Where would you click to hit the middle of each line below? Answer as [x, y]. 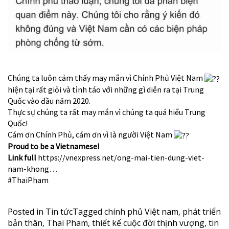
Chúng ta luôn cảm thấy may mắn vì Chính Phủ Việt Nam [106, 78]
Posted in [27, 212]
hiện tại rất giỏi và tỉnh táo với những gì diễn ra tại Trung [106, 90]
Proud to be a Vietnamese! [53, 146]
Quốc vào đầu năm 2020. [49, 101]
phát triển [202, 212]
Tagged [88, 212]
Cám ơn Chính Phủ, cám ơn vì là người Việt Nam [91, 135]
